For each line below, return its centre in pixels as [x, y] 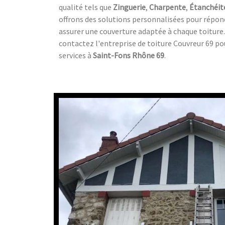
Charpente [167, 7]
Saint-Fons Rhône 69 [129, 55]
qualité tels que [86, 7]
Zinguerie [129, 7]
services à [76, 55]
